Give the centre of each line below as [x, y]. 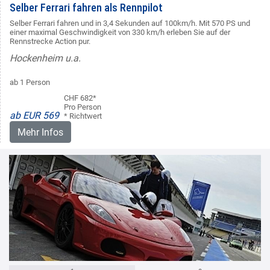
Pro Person [83, 107]
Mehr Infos [40, 132]
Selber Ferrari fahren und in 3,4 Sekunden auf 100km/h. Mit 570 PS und [130, 23]
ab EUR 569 [34, 115]
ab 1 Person [30, 82]
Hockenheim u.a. [45, 58]
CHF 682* [80, 98]
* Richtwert [83, 116]
